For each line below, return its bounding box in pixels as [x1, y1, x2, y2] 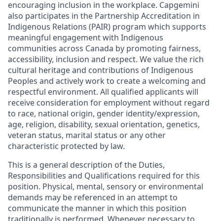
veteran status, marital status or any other [8, 130, 166, 141]
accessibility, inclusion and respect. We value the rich [8, 54, 204, 65]
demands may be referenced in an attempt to [8, 192, 178, 203]
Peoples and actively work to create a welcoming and [8, 75, 206, 87]
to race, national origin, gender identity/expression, [8, 108, 200, 119]
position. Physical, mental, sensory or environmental [8, 181, 203, 192]
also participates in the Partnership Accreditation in [8, 10, 200, 22]
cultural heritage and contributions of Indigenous [8, 65, 193, 76]
